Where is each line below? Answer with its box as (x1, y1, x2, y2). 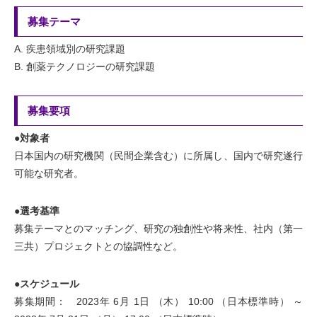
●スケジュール (14, 278, 79, 289)
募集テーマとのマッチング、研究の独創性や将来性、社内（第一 (14, 223, 303, 234)
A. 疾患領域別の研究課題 (14, 43, 125, 54)
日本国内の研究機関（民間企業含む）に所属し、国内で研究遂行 (14, 150, 303, 161)
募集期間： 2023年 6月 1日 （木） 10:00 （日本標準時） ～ (14, 296, 303, 307)
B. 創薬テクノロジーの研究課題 (14, 61, 155, 72)
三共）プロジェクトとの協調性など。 (14, 241, 183, 252)
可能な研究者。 (14, 168, 83, 179)
